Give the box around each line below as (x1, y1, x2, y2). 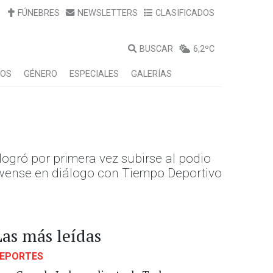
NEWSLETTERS (77, 8, 138, 18)
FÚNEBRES (18, 8, 60, 18)
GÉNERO (24, 69, 57, 79)
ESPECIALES (69, 69, 119, 79)
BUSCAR (140, 44, 173, 54)
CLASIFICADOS (155, 8, 214, 18)
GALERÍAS (131, 69, 172, 79)
